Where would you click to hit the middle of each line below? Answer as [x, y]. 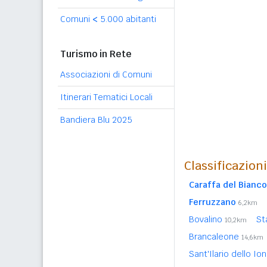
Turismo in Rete [96, 54]
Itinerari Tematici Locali [106, 97]
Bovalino [207, 219]
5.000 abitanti [127, 19]
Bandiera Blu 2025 [96, 120]
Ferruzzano [212, 202]
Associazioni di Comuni [106, 74]
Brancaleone [215, 237]
